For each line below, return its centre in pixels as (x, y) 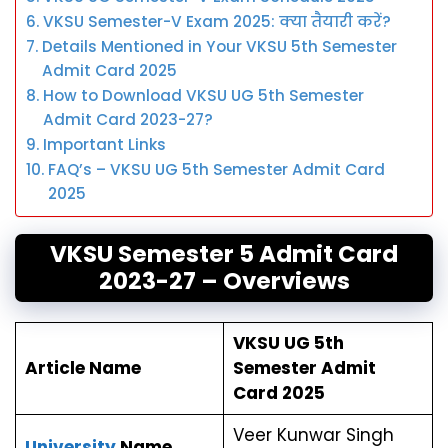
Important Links (105, 144)
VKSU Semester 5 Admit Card (224, 253)
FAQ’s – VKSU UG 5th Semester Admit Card (217, 169)
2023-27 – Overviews (224, 280)
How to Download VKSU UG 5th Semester (204, 95)
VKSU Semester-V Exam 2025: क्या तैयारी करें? (217, 21)
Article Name (82, 367)
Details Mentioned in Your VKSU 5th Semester (220, 46)
